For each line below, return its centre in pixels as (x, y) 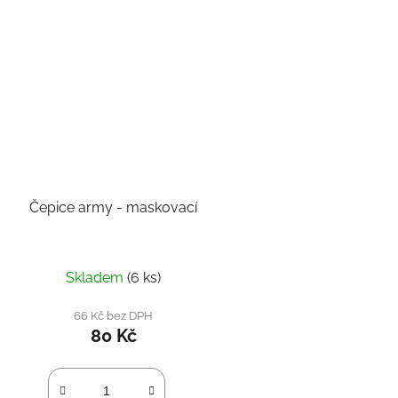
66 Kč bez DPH (114, 315)
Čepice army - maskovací (157, 207)
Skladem (97, 277)
